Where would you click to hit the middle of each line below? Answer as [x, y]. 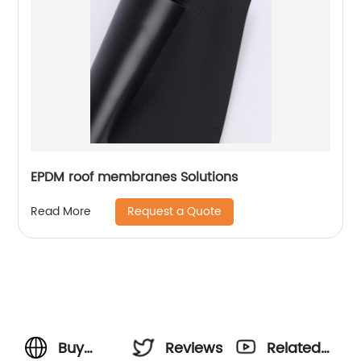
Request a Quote [175, 211]
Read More [61, 212]
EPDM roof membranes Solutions [135, 177]
